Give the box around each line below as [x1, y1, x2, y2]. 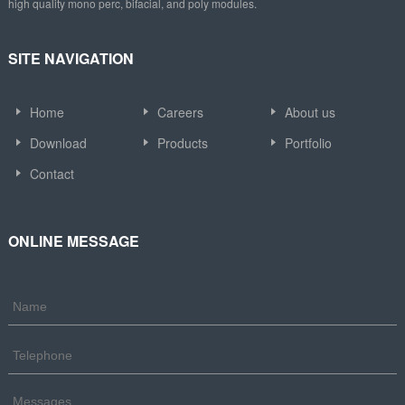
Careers [157, 102, 203, 121]
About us [285, 102, 336, 121]
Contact [29, 164, 74, 183]
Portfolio [285, 133, 333, 152]
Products [157, 133, 208, 152]
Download [29, 133, 87, 152]
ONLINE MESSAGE [7, 230, 139, 251]
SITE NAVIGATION [7, 47, 134, 69]
